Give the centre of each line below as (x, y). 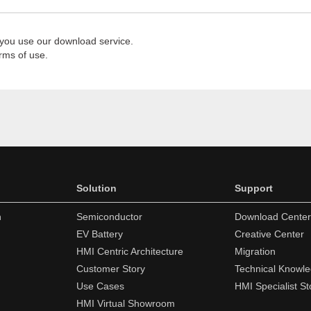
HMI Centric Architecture (130, 251)
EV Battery (100, 234)
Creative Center (269, 234)
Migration (255, 251)
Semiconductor (109, 217)
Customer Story (111, 269)
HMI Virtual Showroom (126, 303)
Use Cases (100, 286)
